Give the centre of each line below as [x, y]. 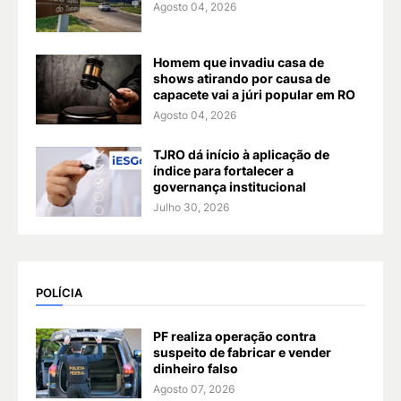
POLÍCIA [59, 292]
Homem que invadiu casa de [239, 63]
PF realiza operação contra [235, 337]
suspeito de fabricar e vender [242, 353]
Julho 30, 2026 [191, 208]
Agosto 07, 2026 [194, 389]
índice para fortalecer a [223, 171]
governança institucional [230, 187]
